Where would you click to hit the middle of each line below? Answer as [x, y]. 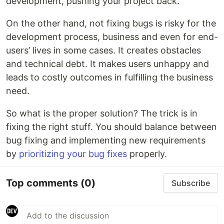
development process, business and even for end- [112, 37]
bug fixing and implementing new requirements [106, 140]
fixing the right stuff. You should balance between [111, 127]
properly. [147, 154]
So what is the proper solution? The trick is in [102, 113]
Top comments [43, 183]
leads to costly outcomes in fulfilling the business [109, 77]
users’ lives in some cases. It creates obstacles [103, 50]
